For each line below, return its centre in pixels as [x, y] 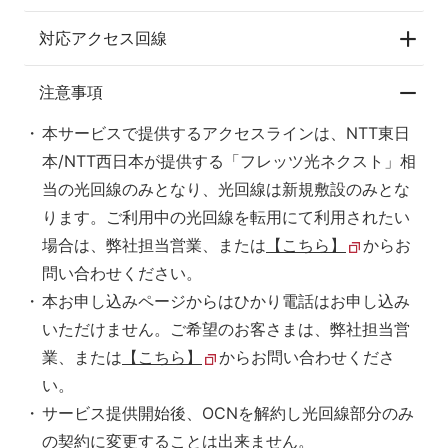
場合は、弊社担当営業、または [154, 245]
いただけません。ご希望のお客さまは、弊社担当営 [226, 329]
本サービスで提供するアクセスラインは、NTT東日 [226, 133]
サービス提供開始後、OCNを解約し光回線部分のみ [228, 413]
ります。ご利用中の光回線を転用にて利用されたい [226, 217]
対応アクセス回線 [103, 38]
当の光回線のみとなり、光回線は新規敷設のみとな [226, 189]
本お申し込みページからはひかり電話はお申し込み [226, 301]
